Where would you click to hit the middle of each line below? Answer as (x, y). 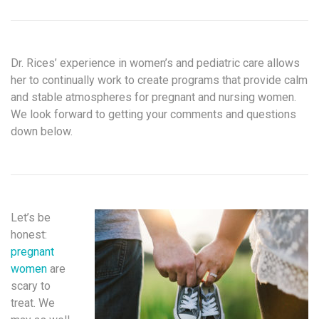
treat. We (33, 303)
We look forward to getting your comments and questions (153, 114)
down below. (42, 131)
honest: (29, 234)
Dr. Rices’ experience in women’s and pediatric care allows (155, 63)
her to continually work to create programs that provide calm (159, 80)
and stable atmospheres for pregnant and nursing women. (155, 97)
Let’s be (31, 217)
